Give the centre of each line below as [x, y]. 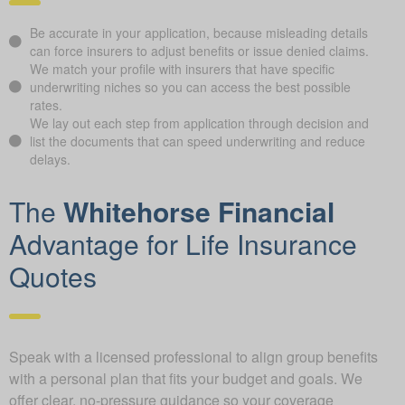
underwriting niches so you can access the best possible [190, 86]
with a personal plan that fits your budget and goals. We [186, 378]
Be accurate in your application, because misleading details [198, 32]
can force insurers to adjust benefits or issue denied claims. [199, 50]
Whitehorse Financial [199, 211]
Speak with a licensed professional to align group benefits [193, 356]
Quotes [53, 276]
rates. [46, 104]
